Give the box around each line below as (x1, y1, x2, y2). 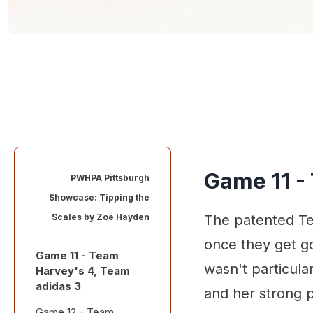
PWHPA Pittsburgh (71, 173, 150, 183)
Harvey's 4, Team (36, 264, 130, 277)
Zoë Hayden (96, 212, 150, 222)
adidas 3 (36, 279, 81, 293)
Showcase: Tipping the (49, 192, 150, 203)
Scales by (52, 212, 96, 222)
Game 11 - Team (36, 249, 119, 262)
